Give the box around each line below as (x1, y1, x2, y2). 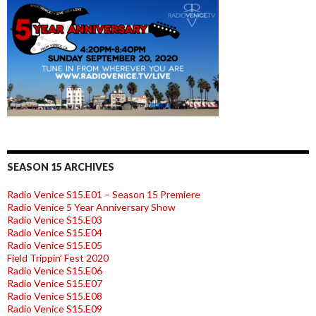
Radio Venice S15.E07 (7, 277, 102, 290)
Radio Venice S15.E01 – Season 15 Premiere (7, 188, 200, 201)
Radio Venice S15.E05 (7, 239, 102, 252)
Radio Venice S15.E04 (7, 226, 102, 239)
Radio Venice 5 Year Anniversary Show (7, 201, 176, 214)
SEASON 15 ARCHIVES (7, 161, 114, 174)
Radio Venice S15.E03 (7, 214, 102, 226)
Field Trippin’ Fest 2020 (7, 252, 109, 265)
